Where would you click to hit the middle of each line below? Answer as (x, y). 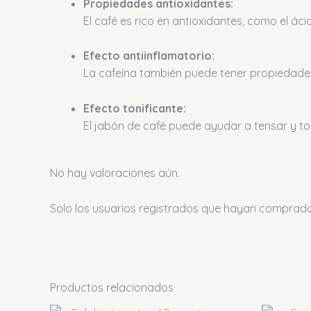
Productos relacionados (112, 288)
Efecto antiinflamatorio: (149, 56)
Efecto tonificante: (135, 109)
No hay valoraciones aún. (115, 173)
